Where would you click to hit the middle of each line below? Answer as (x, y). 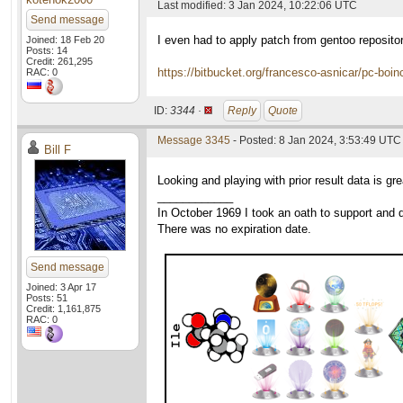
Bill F (58, 150)
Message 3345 (194, 140)
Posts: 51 (47, 298)
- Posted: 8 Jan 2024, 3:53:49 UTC (316, 140)
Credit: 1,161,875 (63, 309)
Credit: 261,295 (59, 61)
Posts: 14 (47, 50)
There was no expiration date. (234, 229)
